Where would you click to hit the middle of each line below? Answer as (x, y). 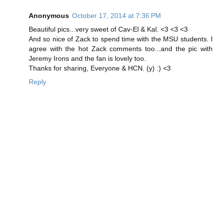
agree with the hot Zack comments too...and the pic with (121, 48)
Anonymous (49, 15)
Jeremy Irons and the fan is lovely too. (87, 58)
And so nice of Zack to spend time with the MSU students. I (121, 39)
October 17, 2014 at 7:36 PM (117, 15)
